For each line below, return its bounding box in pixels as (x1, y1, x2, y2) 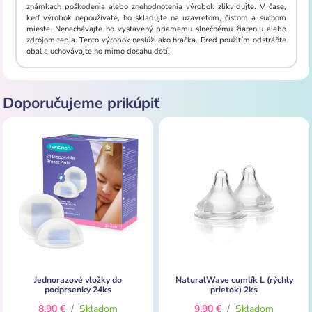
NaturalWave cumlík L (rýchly (175, 274, 293, 286)
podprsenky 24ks (45, 283, 111, 295)
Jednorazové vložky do (34, 274, 122, 286)
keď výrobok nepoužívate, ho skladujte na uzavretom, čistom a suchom (26, 12, 286, 23)
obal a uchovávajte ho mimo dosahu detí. (26, 45, 170, 56)
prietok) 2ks (210, 283, 258, 295)
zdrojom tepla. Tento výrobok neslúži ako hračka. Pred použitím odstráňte (26, 34, 286, 45)
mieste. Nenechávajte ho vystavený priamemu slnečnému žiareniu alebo (26, 23, 286, 34)
